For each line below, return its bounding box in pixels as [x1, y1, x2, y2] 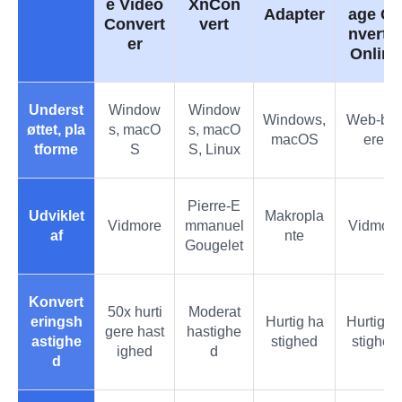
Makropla [265, 207, 324, 223]
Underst [29, 101, 83, 118]
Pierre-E [188, 197, 240, 214]
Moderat [188, 303, 240, 319]
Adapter [264, 4, 325, 23]
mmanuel [184, 217, 244, 233]
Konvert [29, 293, 83, 310]
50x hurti [107, 303, 162, 319]
